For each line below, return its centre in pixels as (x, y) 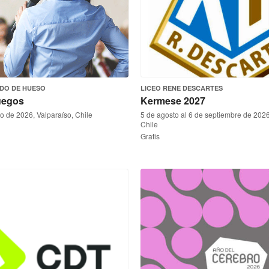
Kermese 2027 (173, 101)
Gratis (150, 136)
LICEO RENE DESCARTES (182, 88)
